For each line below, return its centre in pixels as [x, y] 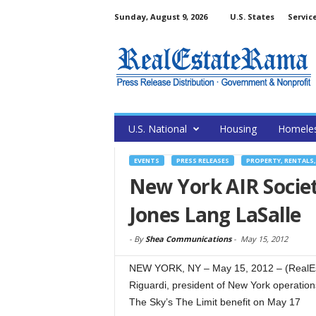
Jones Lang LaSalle [215, 214]
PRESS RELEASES [202, 160]
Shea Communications [188, 239]
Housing [238, 129]
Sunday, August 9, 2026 [160, 17]
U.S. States [252, 17]
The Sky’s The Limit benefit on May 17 [214, 302]
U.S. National [157, 129]
